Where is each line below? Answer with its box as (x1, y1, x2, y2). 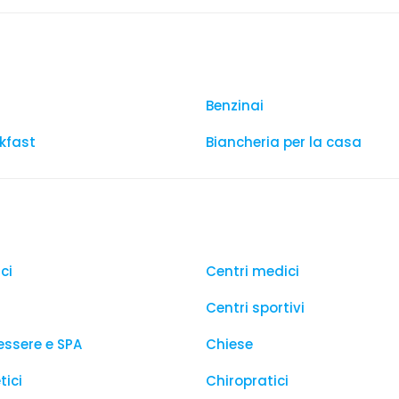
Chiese (206, 335, 253, 354)
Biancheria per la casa (206, 133, 362, 151)
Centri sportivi (206, 298, 305, 317)
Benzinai (206, 96, 264, 115)
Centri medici (206, 262, 299, 281)
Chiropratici (206, 371, 289, 390)
